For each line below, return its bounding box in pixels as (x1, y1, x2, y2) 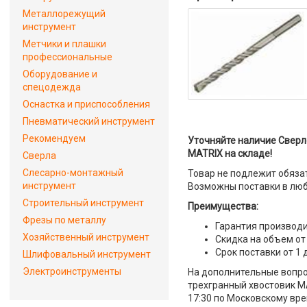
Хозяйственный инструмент (23, 232, 149, 243)
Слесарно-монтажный (23, 167, 123, 178)
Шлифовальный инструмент (23, 249, 151, 260)
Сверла (23, 150, 56, 161)
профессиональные (23, 51, 112, 62)
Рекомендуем (23, 133, 86, 144)
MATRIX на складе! (188, 148, 273, 159)
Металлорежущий (23, 8, 106, 19)
